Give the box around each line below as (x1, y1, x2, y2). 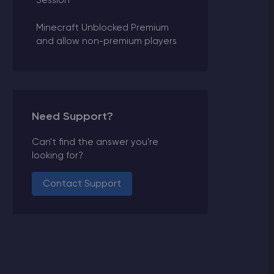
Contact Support (42, 179, 121, 188)
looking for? (31, 150, 83, 160)
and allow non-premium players (36, 36, 177, 46)
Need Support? (31, 111, 113, 122)
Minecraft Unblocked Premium (36, 23, 169, 32)
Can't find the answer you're (31, 137, 158, 147)
